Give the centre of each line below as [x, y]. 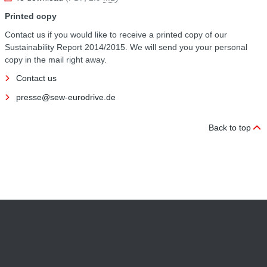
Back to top [230, 128]
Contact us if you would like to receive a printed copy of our [116, 35]
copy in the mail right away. [56, 60]
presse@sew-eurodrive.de [66, 97]
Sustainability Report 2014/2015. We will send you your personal [126, 47]
